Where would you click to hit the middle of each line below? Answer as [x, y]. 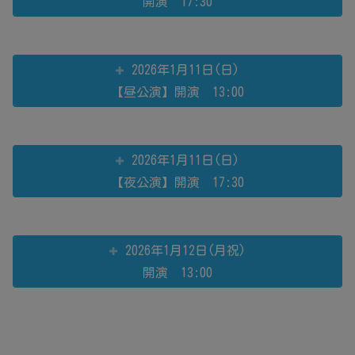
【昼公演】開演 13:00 [177, 92]
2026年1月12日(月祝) [186, 250]
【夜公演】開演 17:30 [177, 182]
